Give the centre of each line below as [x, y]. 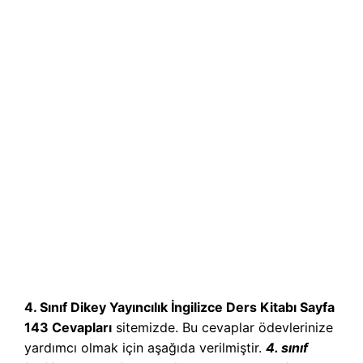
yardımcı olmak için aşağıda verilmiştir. [145, 348]
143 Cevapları [68, 328]
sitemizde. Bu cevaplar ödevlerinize [222, 328]
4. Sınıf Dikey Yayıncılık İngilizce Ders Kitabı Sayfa [179, 307]
